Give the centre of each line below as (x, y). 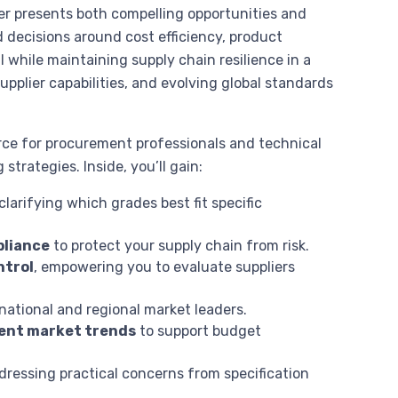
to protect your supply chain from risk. (180, 245)
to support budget (199, 330)
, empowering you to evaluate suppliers (165, 267)
